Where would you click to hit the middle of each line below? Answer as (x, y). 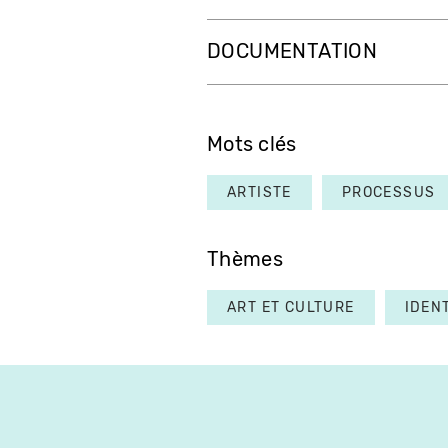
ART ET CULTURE (291, 308)
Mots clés (252, 145)
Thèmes (245, 260)
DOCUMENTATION (292, 52)
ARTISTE (259, 193)
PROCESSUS (388, 193)
